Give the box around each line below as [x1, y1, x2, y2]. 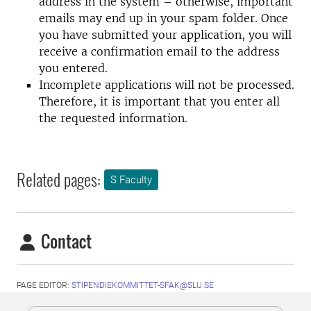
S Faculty [110, 174, 152, 187]
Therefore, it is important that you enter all [39, 94, 280, 108]
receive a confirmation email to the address [39, 44, 280, 58]
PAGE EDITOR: [17, 280, 72, 290]
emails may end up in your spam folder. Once [39, 11, 288, 25]
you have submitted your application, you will [39, 28, 292, 42]
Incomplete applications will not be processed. [39, 78, 294, 92]
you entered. [39, 61, 108, 75]
